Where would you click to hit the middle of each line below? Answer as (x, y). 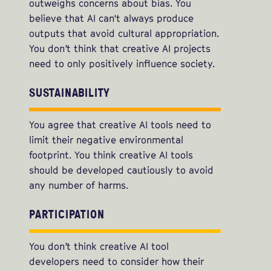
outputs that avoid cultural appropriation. (124, 34)
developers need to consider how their (116, 262)
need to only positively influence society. (122, 64)
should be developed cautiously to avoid (121, 170)
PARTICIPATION (67, 214)
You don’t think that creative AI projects (120, 49)
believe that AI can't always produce (111, 18)
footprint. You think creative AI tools (111, 155)
